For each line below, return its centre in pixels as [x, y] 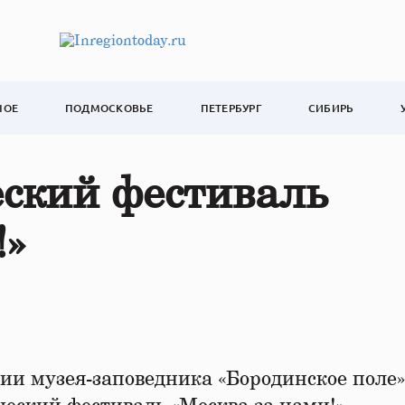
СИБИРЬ [331, 108]
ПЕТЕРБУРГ [231, 108]
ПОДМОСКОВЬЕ [109, 108]
